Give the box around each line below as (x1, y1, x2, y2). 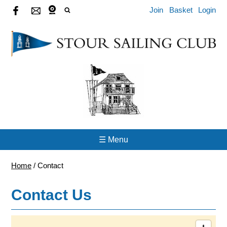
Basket (169, 6, 193, 14)
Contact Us (11, 186, 92, 203)
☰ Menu (99, 135, 128, 144)
